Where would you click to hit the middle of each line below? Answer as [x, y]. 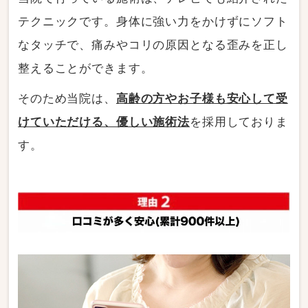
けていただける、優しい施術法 [104, 122]
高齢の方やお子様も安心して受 [202, 98]
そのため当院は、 [67, 98]
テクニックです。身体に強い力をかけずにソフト [153, 21]
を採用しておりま [239, 122]
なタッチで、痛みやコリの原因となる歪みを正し [153, 45]
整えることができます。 [86, 68]
